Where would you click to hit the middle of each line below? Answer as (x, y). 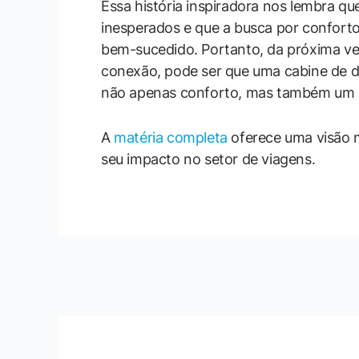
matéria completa (171, 138)
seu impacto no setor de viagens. (208, 159)
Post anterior (191, 276)
